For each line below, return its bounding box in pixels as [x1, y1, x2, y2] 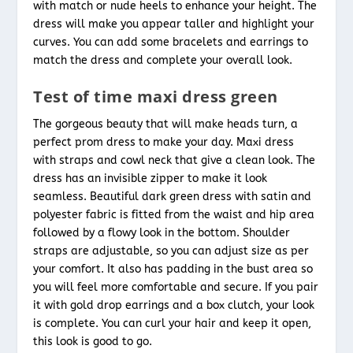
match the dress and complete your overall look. [33, 53, 296, 67]
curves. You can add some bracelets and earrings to [33, 35, 309, 49]
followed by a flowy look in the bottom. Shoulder [33, 226, 291, 240]
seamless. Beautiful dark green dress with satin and [33, 190, 312, 204]
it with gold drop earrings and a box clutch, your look [33, 299, 315, 313]
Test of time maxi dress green [33, 86, 283, 108]
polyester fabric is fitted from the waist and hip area [33, 208, 315, 222]
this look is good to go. [33, 335, 156, 349]
